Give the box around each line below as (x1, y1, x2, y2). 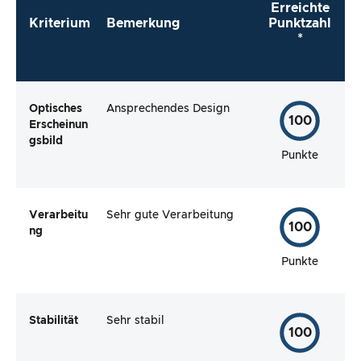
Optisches (29, 102, 82, 114)
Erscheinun (29, 118, 88, 131)
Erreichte (270, 2, 330, 15)
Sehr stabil (106, 315, 164, 327)
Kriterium (29, 17, 90, 31)
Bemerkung (106, 17, 180, 31)
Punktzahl (268, 17, 331, 31)
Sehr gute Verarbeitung (106, 209, 234, 221)
